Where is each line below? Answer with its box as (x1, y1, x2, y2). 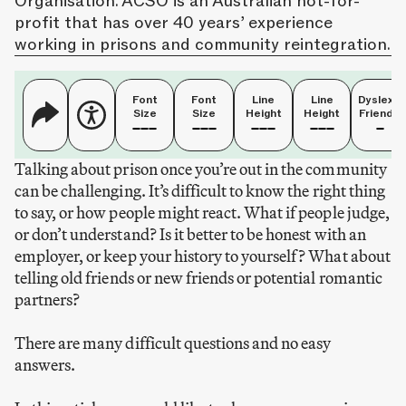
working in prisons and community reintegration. (14, 33, 391, 55)
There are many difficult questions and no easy (14, 332, 332, 353)
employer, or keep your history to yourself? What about (14, 245, 391, 266)
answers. (14, 353, 76, 375)
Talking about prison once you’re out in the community (14, 158, 387, 179)
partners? (14, 288, 81, 310)
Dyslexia (358, 92, 403, 107)
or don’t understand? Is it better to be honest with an (14, 223, 366, 245)
